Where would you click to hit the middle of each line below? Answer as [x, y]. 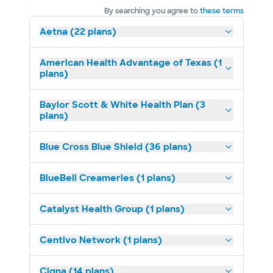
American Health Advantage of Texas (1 [131, 63]
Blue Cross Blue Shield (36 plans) [116, 147]
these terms [222, 11]
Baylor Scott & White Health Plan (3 [122, 105]
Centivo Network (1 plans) [101, 240]
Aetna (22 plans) [78, 32]
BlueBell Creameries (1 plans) [108, 178]
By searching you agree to [151, 11]
